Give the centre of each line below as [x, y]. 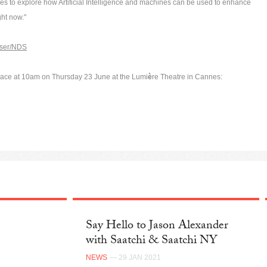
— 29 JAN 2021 [136, 258]
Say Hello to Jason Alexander [157, 227]
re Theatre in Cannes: [187, 77]
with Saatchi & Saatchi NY [152, 242]
